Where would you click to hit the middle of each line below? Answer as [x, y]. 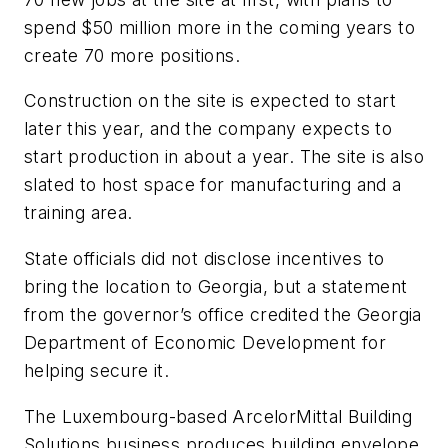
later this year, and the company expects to [208, 129]
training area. [78, 213]
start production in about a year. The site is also [224, 157]
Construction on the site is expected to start [210, 101]
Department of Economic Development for [205, 343]
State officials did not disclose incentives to [204, 259]
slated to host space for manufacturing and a [213, 185]
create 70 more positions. [132, 55]
